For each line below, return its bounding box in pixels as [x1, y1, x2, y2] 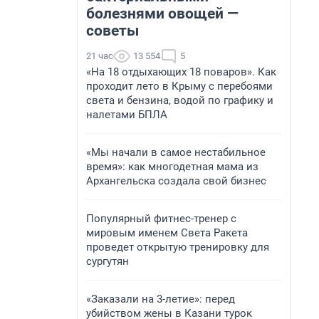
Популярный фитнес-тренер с [86, 212, 236, 225]
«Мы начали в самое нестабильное [86, 146, 266, 159]
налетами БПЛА [86, 108, 167, 121]
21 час [86, 51, 113, 61]
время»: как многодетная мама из [86, 160, 258, 173]
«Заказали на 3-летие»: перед [86, 293, 235, 305]
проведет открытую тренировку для [86, 241, 269, 253]
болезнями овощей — [86, 5, 239, 22]
